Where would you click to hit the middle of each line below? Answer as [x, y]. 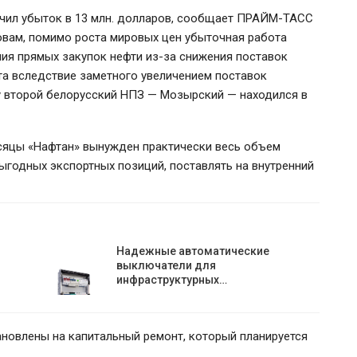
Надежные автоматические [193, 251]
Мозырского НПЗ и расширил [201, 233]
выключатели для [167, 265]
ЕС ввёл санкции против [201, 215]
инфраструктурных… [172, 280]
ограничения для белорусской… [202, 251]
